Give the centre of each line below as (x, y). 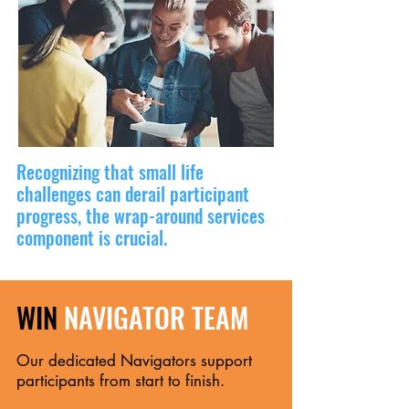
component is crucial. (92, 237)
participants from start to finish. (121, 381)
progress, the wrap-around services (141, 215)
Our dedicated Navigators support (134, 361)
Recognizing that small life (110, 172)
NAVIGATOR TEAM (156, 317)
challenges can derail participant (133, 194)
